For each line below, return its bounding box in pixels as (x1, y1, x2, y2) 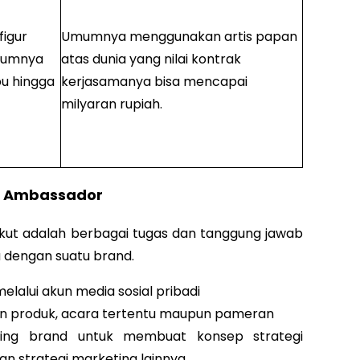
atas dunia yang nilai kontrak (60, 50, 241, 69)
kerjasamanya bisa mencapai (60, 72, 247, 92)
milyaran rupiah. (60, 95, 162, 114)
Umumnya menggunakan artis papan (60, 27, 297, 47)
